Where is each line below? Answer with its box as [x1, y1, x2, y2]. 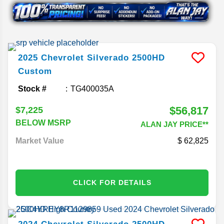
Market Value [15, 136, 64, 145]
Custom [18, 66, 52, 76]
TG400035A [70, 84, 114, 93]
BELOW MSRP [15, 118, 71, 127]
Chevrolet [41, 52, 84, 62]
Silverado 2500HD [87, 52, 165, 62]
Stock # [18, 84, 46, 93]
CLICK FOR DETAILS [72, 178, 151, 186]
